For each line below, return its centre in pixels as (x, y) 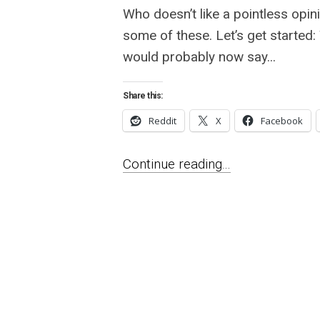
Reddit (162, 121)
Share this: (143, 96)
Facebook (282, 121)
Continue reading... (177, 164)
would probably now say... (199, 57)
